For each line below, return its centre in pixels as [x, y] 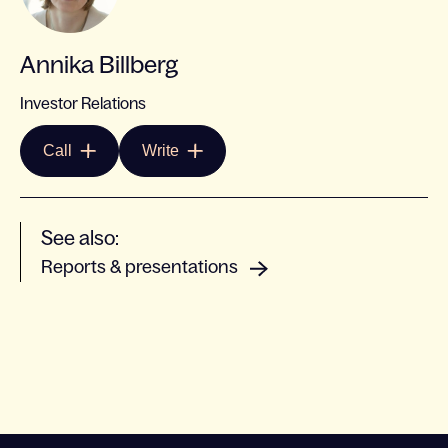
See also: [80, 238]
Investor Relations [83, 103]
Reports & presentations [139, 267]
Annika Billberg [99, 64]
